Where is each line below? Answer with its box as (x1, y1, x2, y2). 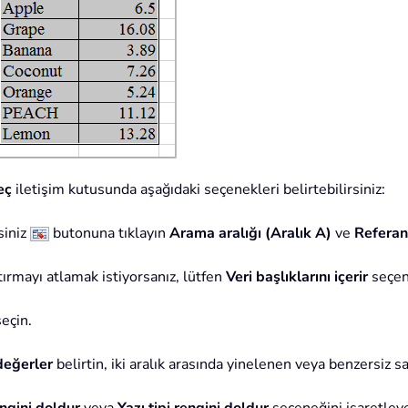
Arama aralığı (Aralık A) (166, 223, 331, 244)
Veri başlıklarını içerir (226, 267, 368, 288)
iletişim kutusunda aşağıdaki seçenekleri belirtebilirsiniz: (12, 179, 385, 200)
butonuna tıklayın (49, 223, 166, 244)
